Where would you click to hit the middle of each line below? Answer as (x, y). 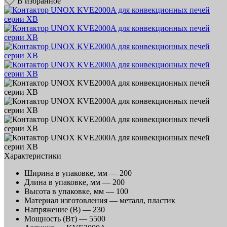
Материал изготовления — (72, 200)
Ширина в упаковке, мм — (72, 173)
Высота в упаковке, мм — (70, 191)
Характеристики (33, 156)
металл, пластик (147, 200)
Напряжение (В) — (59, 209)
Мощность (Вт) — (57, 218)
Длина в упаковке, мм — (68, 182)
